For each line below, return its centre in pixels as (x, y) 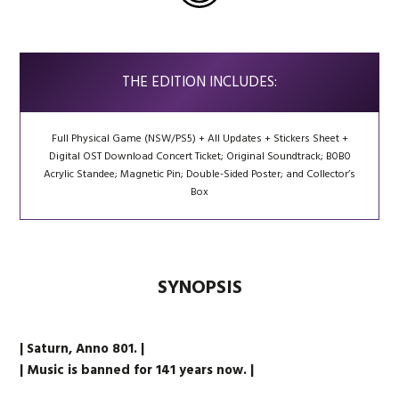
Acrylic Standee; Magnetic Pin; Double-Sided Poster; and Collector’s (199, 174)
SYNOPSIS (199, 288)
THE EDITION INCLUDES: (199, 82)
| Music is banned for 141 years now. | (137, 370)
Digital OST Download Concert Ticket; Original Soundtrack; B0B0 (199, 156)
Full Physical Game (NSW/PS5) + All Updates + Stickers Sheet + (199, 138)
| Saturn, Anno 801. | (82, 349)
